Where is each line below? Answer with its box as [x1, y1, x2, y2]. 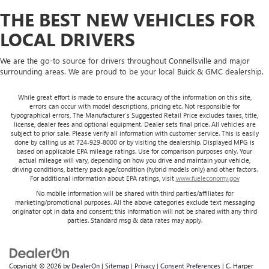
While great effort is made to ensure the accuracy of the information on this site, [17, 92, 252, 101]
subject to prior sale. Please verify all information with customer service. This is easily [10, 128, 259, 138]
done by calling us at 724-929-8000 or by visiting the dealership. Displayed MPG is [14, 137, 255, 147]
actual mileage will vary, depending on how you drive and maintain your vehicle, [19, 155, 250, 165]
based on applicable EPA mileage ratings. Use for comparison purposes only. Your [17, 146, 252, 156]
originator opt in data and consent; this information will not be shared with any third [12, 206, 257, 216]
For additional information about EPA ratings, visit [29, 173, 176, 183]
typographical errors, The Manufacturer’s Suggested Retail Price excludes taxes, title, [11, 110, 258, 119]
